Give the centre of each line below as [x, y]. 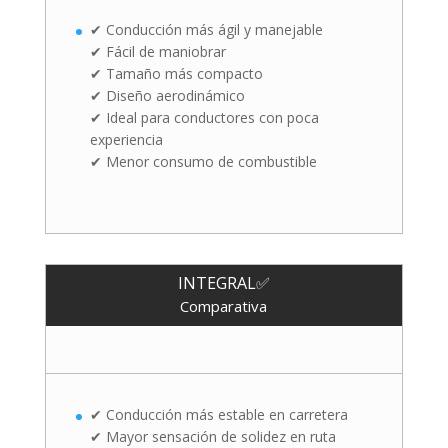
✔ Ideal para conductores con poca [204, 117]
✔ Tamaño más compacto [176, 73]
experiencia [126, 139]
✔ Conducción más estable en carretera [218, 414]
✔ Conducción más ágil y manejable [206, 29]
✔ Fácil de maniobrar [157, 51]
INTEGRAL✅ [223, 282]
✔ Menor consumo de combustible [203, 161]
